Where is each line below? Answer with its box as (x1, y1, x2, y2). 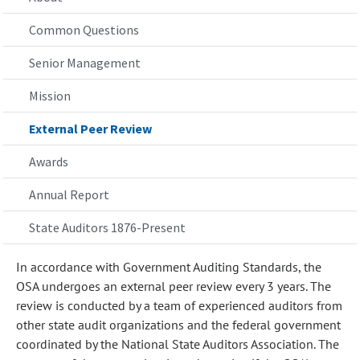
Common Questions (29, 22, 139, 38)
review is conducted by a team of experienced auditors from (16, 297, 342, 313)
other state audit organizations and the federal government (16, 317, 341, 333)
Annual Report (29, 186, 109, 202)
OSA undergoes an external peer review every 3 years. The (16, 278, 331, 294)
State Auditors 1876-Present (29, 219, 186, 235)
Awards (29, 153, 68, 170)
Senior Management (29, 55, 141, 71)
